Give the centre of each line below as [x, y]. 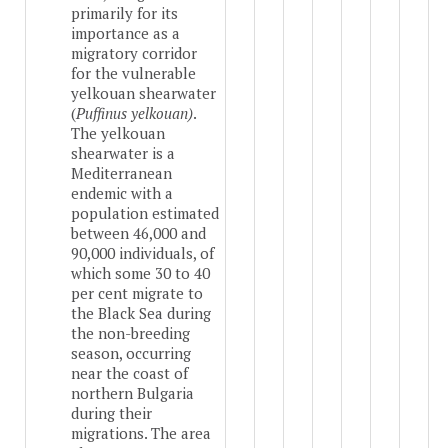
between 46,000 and [138, 233]
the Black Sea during [141, 313]
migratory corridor [134, 53]
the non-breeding [130, 333]
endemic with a [122, 193]
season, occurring [131, 353]
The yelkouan [118, 133]
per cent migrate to [137, 293]
